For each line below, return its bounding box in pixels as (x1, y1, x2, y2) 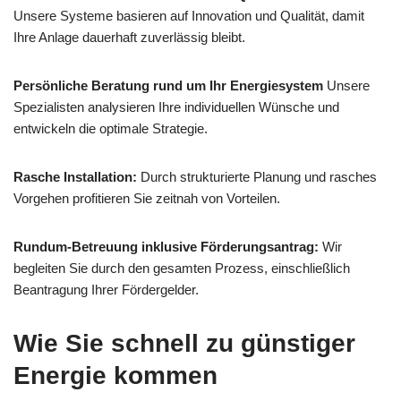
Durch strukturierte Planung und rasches (137, 168, 377, 184)
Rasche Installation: (13, 168, 137, 184)
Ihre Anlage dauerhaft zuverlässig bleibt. (13, 29, 245, 45)
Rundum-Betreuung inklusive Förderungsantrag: (13, 238, 319, 254)
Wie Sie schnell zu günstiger (13, 328, 355, 357)
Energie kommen (13, 361, 218, 389)
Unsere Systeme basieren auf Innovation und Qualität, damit (13, 7, 364, 23)
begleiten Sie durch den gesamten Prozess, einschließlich (13, 260, 350, 276)
